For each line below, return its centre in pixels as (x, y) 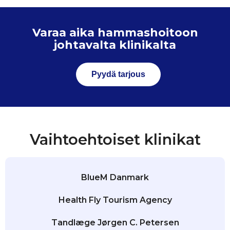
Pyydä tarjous (118, 74)
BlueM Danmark (115, 178)
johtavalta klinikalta (115, 45)
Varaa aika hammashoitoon (115, 33)
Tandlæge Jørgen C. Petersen (115, 223)
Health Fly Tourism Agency (115, 200)
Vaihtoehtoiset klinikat (115, 140)
